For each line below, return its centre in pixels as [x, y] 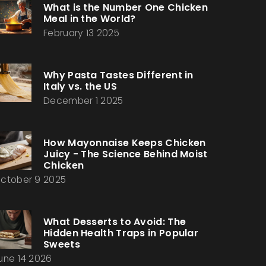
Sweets [62, 244]
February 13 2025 [81, 33]
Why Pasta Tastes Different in [118, 75]
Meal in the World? [90, 19]
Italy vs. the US [80, 86]
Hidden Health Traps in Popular [121, 233]
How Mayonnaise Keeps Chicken [125, 143]
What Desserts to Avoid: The [115, 222]
